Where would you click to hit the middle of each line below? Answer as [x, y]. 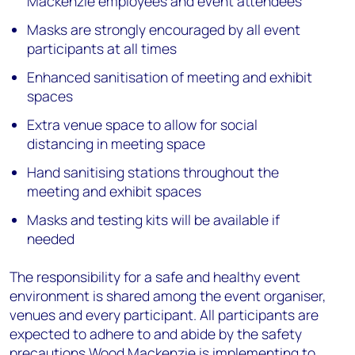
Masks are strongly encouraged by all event [164, 29]
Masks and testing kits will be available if [154, 219]
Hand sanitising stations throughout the [153, 172]
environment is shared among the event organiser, [168, 296]
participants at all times [102, 48]
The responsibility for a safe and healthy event [155, 277]
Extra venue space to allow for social [143, 124]
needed [51, 239]
